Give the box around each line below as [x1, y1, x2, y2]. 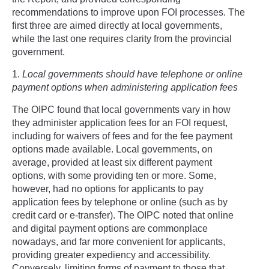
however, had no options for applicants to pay [12, 183, 204, 194]
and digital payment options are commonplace [12, 223, 208, 234]
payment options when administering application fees [12, 82, 238, 92]
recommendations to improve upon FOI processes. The [12, 7, 245, 17]
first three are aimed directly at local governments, [12, 20, 222, 31]
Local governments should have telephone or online [22, 68, 243, 79]
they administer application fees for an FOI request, [12, 117, 228, 128]
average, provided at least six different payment [12, 157, 212, 168]
